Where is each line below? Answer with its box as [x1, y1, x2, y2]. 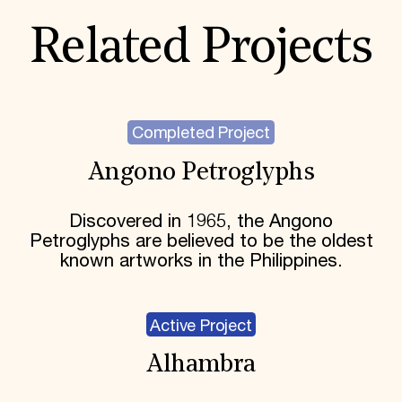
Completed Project [132, 124, 270, 144]
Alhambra [146, 353, 256, 379]
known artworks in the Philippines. [59, 250, 343, 273]
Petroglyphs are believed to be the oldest [29, 231, 373, 253]
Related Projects [29, 24, 373, 74]
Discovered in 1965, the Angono [69, 211, 333, 233]
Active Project [150, 317, 252, 337]
